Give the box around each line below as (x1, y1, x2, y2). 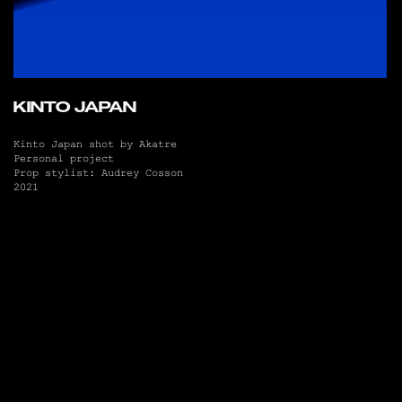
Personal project (13, 153, 114, 165)
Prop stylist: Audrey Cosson (13, 167, 183, 179)
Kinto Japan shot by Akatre (13, 138, 177, 151)
